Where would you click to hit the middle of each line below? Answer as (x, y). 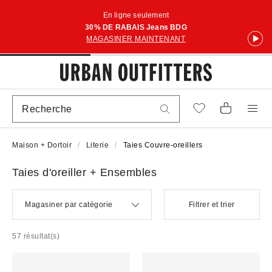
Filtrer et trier (212, 205)
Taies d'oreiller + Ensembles (84, 172)
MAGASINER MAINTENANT (136, 39)
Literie (97, 145)
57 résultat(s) (36, 236)
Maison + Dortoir (42, 145)
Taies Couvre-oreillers (163, 145)
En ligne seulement (136, 15)
